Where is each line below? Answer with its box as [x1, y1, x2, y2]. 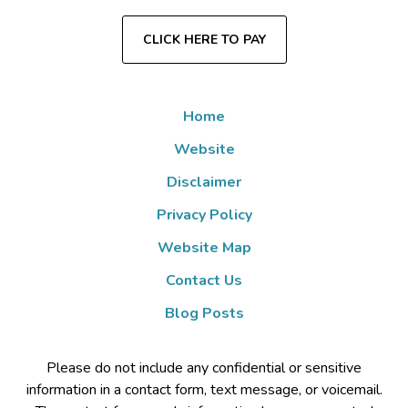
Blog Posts [164, 303, 244, 324]
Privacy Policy [156, 205, 252, 226]
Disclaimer [167, 172, 241, 193]
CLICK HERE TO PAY [142, 31, 266, 49]
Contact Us [166, 270, 242, 291]
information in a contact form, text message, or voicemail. [25, 380, 382, 401]
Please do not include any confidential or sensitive [46, 358, 362, 379]
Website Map [157, 238, 251, 259]
